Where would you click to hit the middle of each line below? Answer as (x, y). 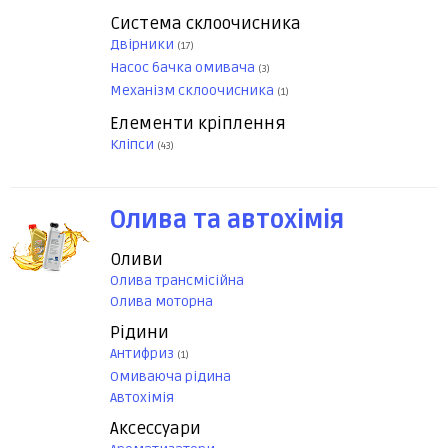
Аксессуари (155, 429)
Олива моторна (161, 302)
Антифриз (143, 354)
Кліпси (133, 145)
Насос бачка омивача (184, 68)
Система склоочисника (205, 24)
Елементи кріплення (198, 124)
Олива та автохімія (227, 221)
